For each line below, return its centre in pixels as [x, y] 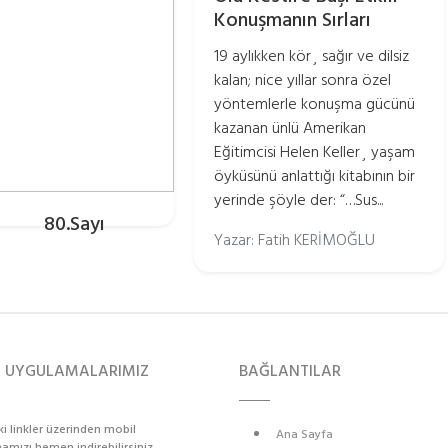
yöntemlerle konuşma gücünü [314, 104]
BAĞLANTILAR [290, 371]
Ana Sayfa [304, 434]
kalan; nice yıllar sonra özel [302, 80]
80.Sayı [74, 224]
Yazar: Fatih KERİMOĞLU [294, 240]
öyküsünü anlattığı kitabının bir [314, 176]
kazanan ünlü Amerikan [290, 128]
